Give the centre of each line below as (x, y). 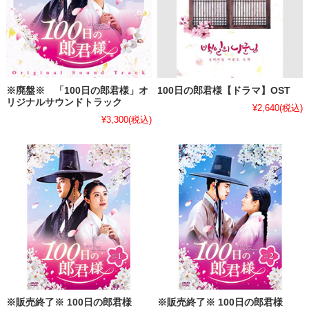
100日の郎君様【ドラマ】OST (224, 90)
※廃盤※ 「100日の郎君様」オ (77, 90)
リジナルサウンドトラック (69, 102)
